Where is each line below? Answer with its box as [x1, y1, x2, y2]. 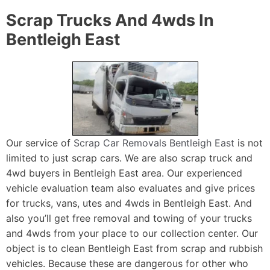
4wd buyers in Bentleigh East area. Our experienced [6, 167, 242, 180]
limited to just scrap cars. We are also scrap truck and [6, 152, 253, 165]
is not [234, 137, 263, 149]
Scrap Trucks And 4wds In [6, 10, 214, 31]
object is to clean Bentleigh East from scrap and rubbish [6, 242, 263, 255]
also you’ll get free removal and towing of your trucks [6, 212, 252, 225]
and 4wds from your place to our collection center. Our [6, 227, 258, 240]
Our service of [6, 137, 74, 149]
